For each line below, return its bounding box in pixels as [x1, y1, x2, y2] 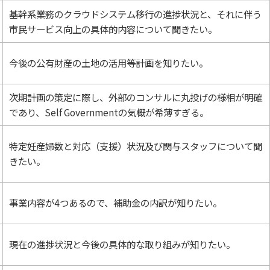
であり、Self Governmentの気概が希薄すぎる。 [8, 105, 209, 119]
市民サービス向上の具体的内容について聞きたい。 [8, 22, 217, 36]
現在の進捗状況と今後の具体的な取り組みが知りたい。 [8, 237, 235, 251]
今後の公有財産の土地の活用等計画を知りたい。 [8, 56, 208, 70]
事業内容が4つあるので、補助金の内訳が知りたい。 [8, 196, 222, 210]
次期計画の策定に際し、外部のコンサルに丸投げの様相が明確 [8, 90, 262, 104]
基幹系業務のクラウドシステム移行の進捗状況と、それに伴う [8, 7, 262, 21]
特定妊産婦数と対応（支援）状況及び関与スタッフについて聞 [8, 139, 262, 153]
